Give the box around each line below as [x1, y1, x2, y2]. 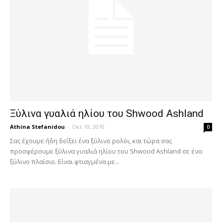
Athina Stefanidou [10, 122, 65, 130]
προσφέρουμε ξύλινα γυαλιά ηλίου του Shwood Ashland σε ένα [10, 146, 202, 156]
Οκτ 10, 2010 [72, 122, 105, 130]
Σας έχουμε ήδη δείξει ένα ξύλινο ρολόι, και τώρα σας [10, 136, 172, 145]
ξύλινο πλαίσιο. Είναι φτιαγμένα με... [10, 157, 119, 166]
